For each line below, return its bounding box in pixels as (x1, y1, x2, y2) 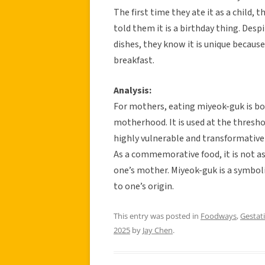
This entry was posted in (114, 210, 201, 221)
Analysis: (114, 83, 151, 97)
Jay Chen (143, 224, 173, 235)
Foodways (201, 210, 237, 221)
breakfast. (114, 53, 154, 67)
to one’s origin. (114, 179, 174, 193)
